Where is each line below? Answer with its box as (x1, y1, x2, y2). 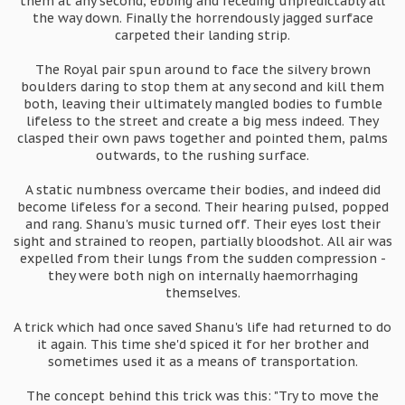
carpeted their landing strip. (115, 27, 290, 43)
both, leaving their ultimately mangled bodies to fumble (23, 96, 382, 112)
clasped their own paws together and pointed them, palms (17, 130, 388, 146)
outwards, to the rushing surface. (96, 147, 309, 164)
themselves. (165, 285, 240, 301)
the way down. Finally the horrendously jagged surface (32, 10, 373, 26)
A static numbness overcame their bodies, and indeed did (24, 182, 381, 198)
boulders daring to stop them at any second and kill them (21, 79, 384, 95)
